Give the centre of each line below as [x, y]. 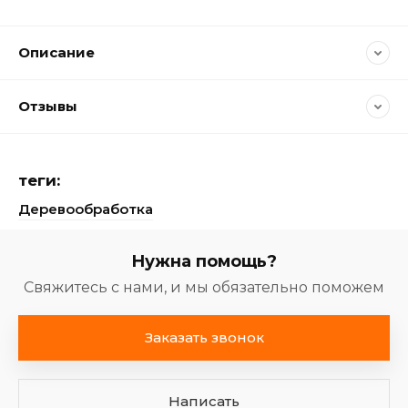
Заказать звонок [204, 337]
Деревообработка [86, 209]
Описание [56, 52]
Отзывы [48, 106]
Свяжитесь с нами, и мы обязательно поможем [204, 287]
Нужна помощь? [204, 261]
